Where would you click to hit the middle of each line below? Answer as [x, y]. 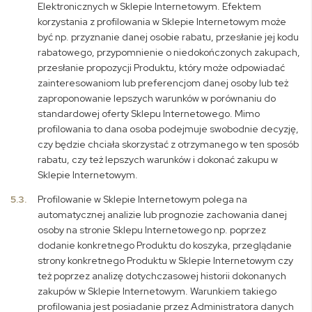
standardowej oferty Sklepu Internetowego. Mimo [149, 114]
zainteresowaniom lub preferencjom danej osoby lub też [163, 83]
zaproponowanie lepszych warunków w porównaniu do [157, 98]
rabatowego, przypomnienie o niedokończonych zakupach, [169, 52]
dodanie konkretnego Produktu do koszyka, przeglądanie [165, 245]
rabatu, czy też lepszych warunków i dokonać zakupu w [158, 159]
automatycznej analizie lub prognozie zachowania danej [163, 214]
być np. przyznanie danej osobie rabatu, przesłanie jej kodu [169, 37]
